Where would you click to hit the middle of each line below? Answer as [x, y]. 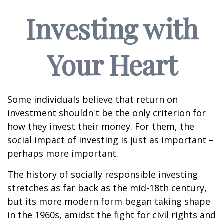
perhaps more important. [63, 153]
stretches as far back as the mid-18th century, [107, 188]
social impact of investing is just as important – [111, 140]
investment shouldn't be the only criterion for [107, 113]
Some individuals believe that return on [93, 99]
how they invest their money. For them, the [101, 126]
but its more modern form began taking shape [109, 201]
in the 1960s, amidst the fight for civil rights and [112, 215]
